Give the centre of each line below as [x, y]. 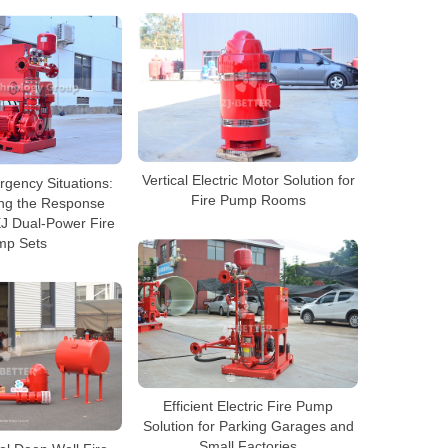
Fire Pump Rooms [248, 200]
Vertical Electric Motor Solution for [248, 180]
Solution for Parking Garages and [248, 426]
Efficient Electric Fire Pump [248, 406]
